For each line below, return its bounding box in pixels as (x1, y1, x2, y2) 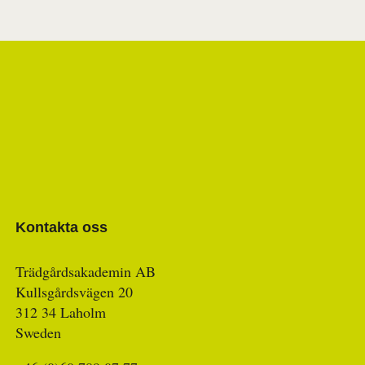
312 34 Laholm (15, 302, 106, 323)
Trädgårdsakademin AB (15, 262, 156, 282)
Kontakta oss (15, 218, 108, 235)
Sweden (15, 323, 61, 343)
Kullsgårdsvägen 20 (15, 282, 133, 302)
